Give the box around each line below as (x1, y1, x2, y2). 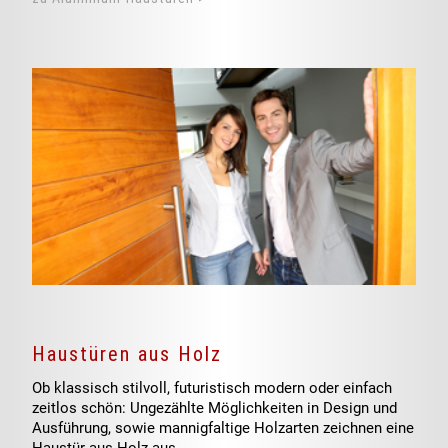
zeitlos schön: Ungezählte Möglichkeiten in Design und (32, 398, 398, 417)
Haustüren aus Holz (32, 341, 223, 366)
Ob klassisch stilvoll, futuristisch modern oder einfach (32, 378, 393, 397)
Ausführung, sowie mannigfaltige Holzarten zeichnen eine (32, 418, 415, 437)
